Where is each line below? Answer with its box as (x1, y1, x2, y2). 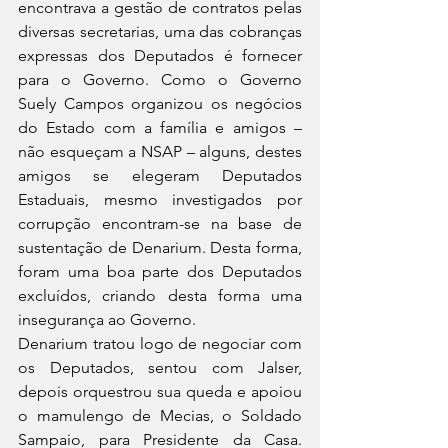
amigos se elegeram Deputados (18, 166, 302, 185)
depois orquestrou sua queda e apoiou (18, 382, 302, 401)
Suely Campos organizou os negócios (18, 94, 302, 113)
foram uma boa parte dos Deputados (18, 262, 302, 281)
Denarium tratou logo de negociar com (18, 334, 302, 353)
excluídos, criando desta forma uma (18, 286, 302, 305)
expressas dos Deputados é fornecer (18, 46, 302, 65)
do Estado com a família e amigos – (18, 118, 302, 137)
